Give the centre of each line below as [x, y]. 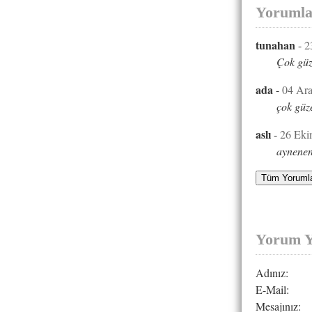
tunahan [275, 45]
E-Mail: [272, 289]
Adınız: [272, 272]
